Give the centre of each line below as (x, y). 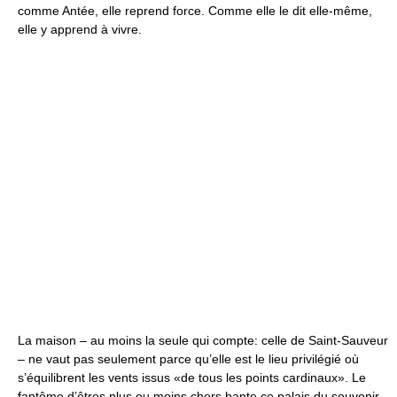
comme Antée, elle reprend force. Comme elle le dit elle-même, (195, 11)
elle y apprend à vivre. (80, 29)
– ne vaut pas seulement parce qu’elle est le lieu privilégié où (188, 359)
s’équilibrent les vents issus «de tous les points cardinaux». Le (192, 378)
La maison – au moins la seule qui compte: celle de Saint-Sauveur (203, 340)
